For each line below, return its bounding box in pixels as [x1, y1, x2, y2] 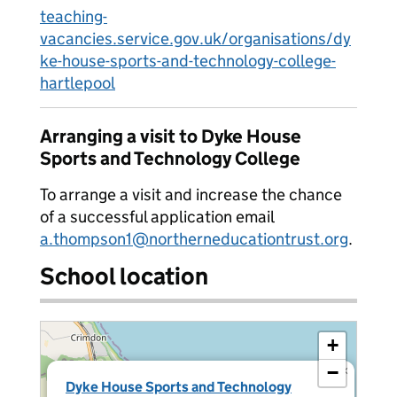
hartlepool [40, 73, 115, 93]
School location [40, 261, 208, 291]
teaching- [40, 6, 107, 27]
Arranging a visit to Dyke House [40, 125, 301, 148]
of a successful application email [40, 206, 274, 227]
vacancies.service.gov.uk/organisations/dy [40, 28, 351, 49]
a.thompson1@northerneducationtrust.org [40, 229, 348, 249]
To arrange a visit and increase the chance [40, 184, 342, 205]
